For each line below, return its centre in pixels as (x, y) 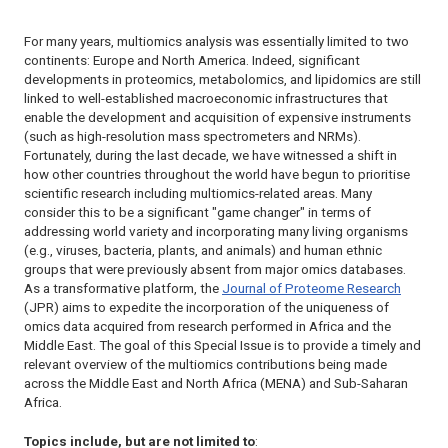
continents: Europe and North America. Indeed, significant (192, 61)
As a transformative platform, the (123, 289)
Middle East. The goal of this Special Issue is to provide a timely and (222, 346)
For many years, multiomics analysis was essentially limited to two (216, 42)
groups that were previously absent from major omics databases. (215, 270)
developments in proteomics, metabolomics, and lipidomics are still (222, 80)
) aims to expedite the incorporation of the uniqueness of (221, 308)
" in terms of (335, 213)
